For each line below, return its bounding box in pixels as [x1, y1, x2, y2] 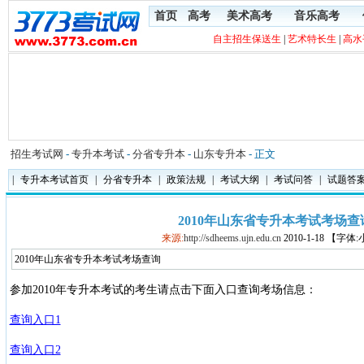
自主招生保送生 [213, 33, 281, 45]
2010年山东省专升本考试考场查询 [15, 253, 161, 265]
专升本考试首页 [20, 174, 89, 185]
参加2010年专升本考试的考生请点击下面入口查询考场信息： [9, 284, 317, 296]
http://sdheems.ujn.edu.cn [183, 232, 281, 244]
